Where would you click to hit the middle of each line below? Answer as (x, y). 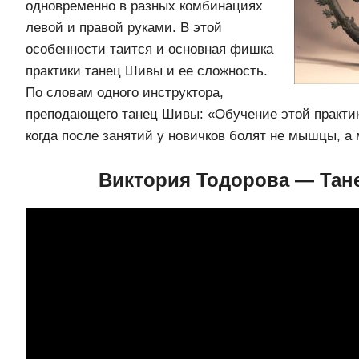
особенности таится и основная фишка (149, 49)
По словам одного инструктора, (125, 92)
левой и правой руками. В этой (124, 27)
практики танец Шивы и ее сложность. (147, 71)
